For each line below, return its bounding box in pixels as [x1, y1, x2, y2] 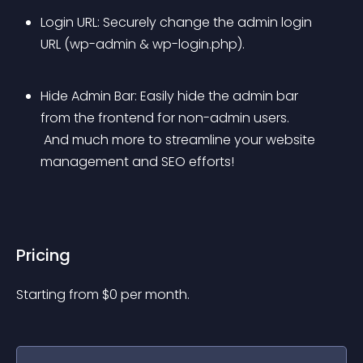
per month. [121, 285, 190, 304]
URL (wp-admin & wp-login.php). [41, 35, 245, 53]
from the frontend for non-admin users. [41, 109, 289, 127]
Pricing [16, 244, 70, 267]
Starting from [16, 285, 102, 304]
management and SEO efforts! [41, 152, 234, 171]
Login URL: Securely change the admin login [41, 13, 315, 32]
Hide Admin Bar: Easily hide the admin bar [41, 87, 301, 105]
